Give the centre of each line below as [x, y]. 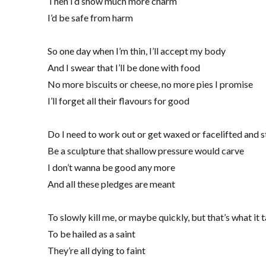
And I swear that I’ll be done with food [124, 68]
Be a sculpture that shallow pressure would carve [146, 151]
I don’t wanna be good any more [112, 167]
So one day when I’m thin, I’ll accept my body [137, 51]
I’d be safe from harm [91, 18]
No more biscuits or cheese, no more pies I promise [151, 84]
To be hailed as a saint [92, 234]
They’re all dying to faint [97, 251]
